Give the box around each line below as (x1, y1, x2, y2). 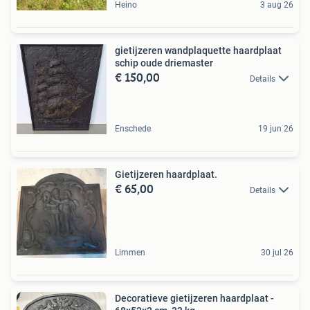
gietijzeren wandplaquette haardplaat (115, 44, 282, 56)
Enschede (115, 123, 151, 134)
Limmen (115, 247, 145, 257)
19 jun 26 (258, 123, 293, 134)
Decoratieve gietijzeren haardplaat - (115, 292, 274, 304)
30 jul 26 (261, 247, 293, 257)
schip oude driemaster (115, 57, 213, 69)
